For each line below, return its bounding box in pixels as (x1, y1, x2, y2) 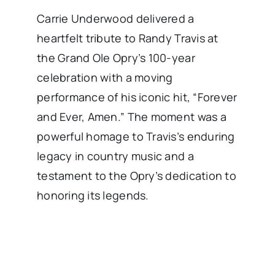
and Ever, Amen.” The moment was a (36, 109, 227, 125)
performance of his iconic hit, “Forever (36, 90, 238, 105)
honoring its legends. (36, 188, 149, 203)
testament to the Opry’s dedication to (36, 168, 236, 184)
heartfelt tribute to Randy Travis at (36, 31, 219, 46)
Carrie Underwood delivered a (36, 11, 195, 26)
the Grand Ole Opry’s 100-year (36, 50, 195, 66)
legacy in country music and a (36, 149, 194, 164)
